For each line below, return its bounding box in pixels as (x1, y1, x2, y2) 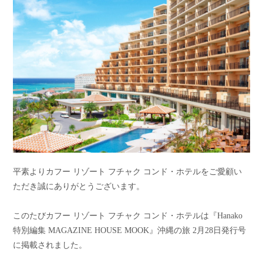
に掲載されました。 (13, 240, 87, 250)
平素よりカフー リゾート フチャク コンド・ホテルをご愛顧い (13, 167, 242, 177)
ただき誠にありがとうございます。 (13, 181, 145, 191)
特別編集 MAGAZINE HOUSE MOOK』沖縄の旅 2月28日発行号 (13, 225, 247, 235)
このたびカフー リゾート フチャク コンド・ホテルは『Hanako (13, 211, 243, 221)
